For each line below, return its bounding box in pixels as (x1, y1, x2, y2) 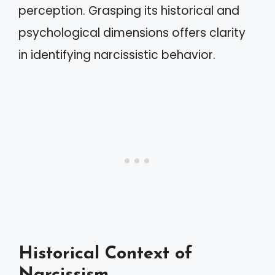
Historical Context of (18, 244, 192, 263)
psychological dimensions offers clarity (18, 25, 246, 41)
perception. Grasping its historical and (18, 2, 239, 19)
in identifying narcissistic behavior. (18, 47, 215, 63)
